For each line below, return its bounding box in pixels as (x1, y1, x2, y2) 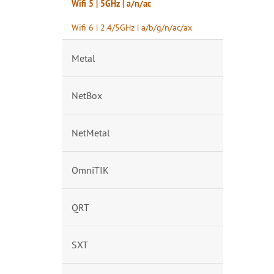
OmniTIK (72, 164, 109, 176)
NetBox (72, 89, 102, 102)
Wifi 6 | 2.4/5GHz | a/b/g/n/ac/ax (72, 21, 192, 33)
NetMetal (72, 127, 110, 139)
